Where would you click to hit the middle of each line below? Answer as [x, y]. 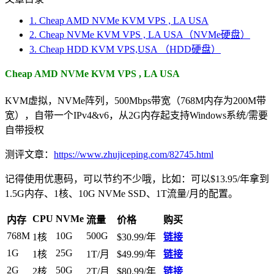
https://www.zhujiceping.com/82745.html [134, 155]
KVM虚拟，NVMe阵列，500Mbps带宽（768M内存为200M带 [135, 101]
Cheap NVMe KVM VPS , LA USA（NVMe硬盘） [143, 34]
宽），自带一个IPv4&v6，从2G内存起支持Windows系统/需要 [136, 116]
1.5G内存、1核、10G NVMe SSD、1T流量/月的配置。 [121, 194]
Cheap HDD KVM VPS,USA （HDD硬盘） [129, 49]
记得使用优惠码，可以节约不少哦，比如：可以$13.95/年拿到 [137, 179]
